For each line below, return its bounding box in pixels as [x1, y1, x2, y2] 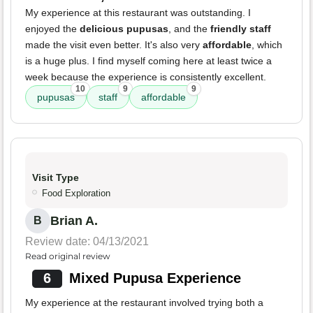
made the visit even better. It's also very [25, 39, 203, 51]
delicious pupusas [80, 23, 168, 35]
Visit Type [32, 172, 79, 184]
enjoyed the [25, 23, 80, 35]
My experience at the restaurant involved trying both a [25, 297, 263, 309]
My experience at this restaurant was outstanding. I [25, 7, 251, 19]
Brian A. [50, 214, 98, 228]
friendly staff [210, 23, 271, 35]
